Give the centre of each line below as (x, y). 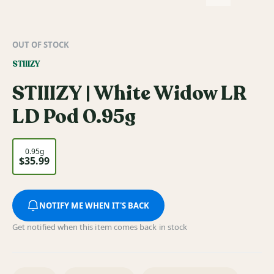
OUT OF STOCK (41, 45)
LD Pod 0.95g (74, 117)
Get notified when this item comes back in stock (100, 227)
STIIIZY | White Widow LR (129, 94)
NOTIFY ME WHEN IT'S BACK (94, 206)
